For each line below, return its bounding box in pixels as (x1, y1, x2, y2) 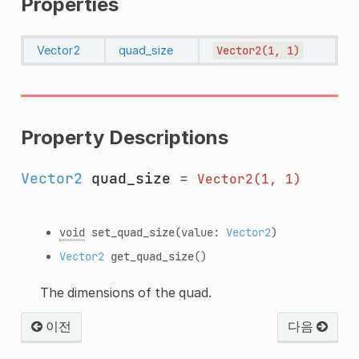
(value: (174, 224, 226, 240)
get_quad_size (110, 248, 194, 264)
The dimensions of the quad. (39, 284, 212, 301)
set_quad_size (91, 224, 175, 240)
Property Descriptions (20, 125, 228, 149)
